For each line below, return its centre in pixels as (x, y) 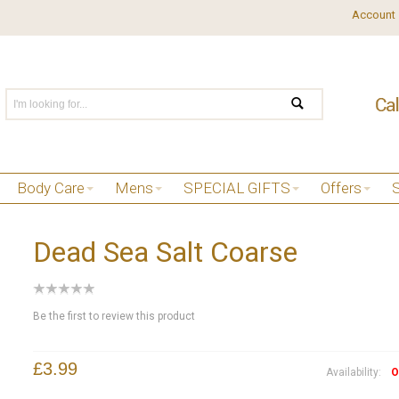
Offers (341, 188)
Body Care (51, 188)
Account (373, 15)
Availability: (355, 372)
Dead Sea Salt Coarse (165, 252)
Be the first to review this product (114, 316)
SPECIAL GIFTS (237, 188)
